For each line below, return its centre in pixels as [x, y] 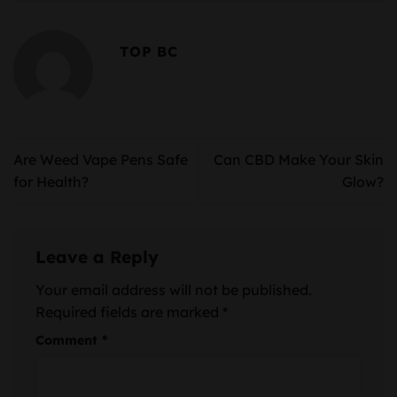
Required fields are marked [129, 311]
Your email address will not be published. [174, 289]
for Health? [51, 181]
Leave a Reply [100, 257]
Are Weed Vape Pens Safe [101, 159]
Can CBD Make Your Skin [299, 159]
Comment [69, 340]
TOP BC [149, 51]
